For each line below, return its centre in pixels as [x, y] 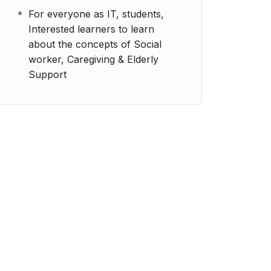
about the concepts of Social [95, 44]
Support [47, 74]
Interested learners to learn [91, 29]
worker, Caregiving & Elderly [93, 59]
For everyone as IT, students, [96, 14]
